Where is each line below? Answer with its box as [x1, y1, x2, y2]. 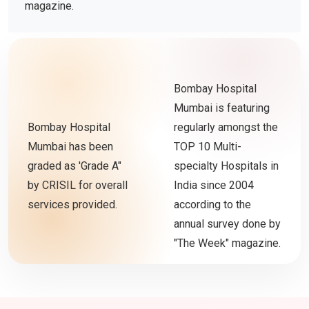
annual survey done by [174, 217, 281, 231]
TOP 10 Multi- [174, 140, 241, 154]
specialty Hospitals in [174, 159, 279, 173]
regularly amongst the [174, 121, 278, 134]
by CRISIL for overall [28, 179, 128, 192]
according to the [174, 198, 251, 212]
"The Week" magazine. [174, 237, 281, 250]
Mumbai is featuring [174, 101, 270, 115]
